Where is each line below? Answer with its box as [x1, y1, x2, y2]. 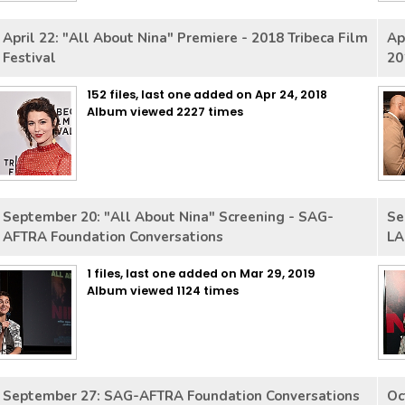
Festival [3, 49, 56, 67]
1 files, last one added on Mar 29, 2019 [87, 266, 316, 281]
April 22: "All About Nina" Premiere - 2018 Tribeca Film [3, 29, 368, 47]
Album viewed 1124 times [87, 283, 239, 298]
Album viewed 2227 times [87, 104, 243, 119]
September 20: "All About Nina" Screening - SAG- [3, 208, 334, 226]
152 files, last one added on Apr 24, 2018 [87, 87, 327, 102]
